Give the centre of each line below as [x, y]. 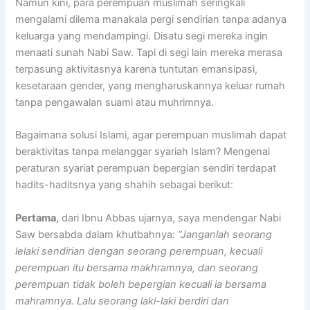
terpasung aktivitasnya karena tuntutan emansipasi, [137, 70]
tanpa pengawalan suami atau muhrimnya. [115, 103]
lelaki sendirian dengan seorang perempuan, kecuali [139, 251]
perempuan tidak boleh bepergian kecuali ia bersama [141, 284]
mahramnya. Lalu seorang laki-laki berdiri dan [122, 301]
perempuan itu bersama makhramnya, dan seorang [137, 267]
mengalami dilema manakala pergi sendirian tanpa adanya [151, 20]
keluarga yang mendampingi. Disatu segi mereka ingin [142, 36]
